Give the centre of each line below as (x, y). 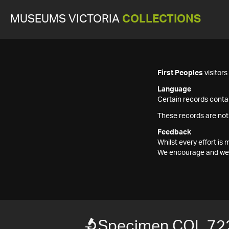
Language (174, 89)
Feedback (174, 132)
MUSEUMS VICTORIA (66, 19)
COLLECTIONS (162, 19)
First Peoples (180, 73)
